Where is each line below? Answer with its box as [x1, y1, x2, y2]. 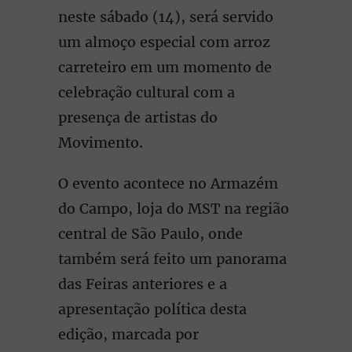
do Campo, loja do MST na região [58, 200, 289, 218]
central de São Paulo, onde [58, 225, 243, 243]
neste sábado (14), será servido [58, 8, 273, 26]
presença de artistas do [58, 108, 218, 126]
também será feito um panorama [58, 250, 287, 268]
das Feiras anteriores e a [58, 275, 227, 293]
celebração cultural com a [58, 83, 235, 101]
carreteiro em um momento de [58, 58, 272, 76]
